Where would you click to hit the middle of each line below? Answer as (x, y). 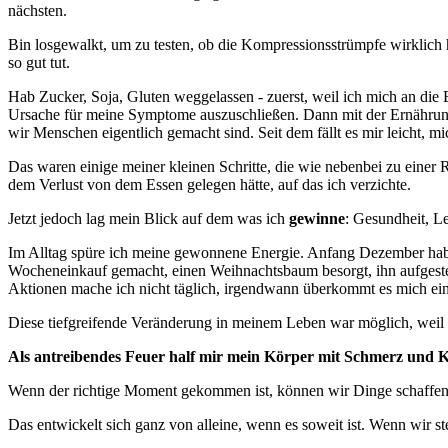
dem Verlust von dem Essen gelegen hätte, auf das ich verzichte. (209, 185)
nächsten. (37, 11)
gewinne (317, 219)
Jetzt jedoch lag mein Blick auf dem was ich (148, 219)
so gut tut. (39, 63)
